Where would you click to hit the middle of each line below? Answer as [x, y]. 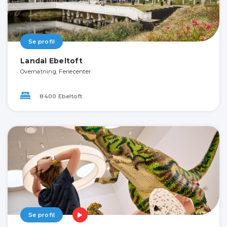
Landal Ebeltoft [51, 61]
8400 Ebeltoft [60, 96]
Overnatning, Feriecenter [55, 71]
